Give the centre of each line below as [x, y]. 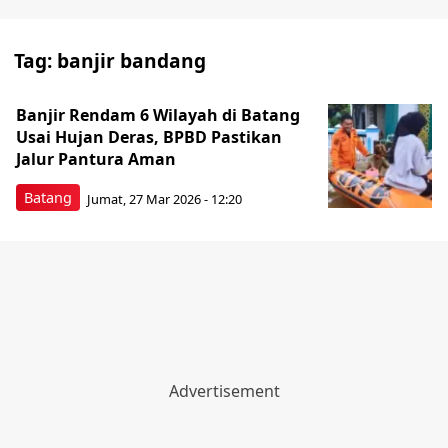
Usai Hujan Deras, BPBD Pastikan [149, 137]
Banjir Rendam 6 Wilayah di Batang [158, 115]
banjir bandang [131, 60]
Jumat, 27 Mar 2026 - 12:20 [164, 198]
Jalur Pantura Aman [96, 159]
